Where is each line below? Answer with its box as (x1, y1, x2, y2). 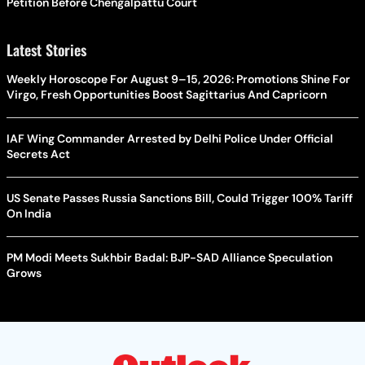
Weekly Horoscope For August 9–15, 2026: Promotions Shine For (7, 72, 350, 86)
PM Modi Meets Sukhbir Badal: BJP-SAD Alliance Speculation (7, 250, 332, 265)
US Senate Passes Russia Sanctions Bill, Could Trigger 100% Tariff (7, 191, 353, 205)
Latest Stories (7, 39, 86, 60)
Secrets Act (7, 147, 70, 161)
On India (7, 206, 51, 221)
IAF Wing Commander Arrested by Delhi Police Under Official (7, 131, 333, 146)
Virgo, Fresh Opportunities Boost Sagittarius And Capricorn (7, 87, 327, 102)
